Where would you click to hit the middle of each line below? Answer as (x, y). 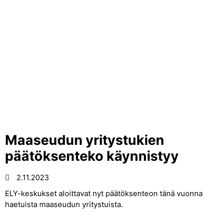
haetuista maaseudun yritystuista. (64, 204)
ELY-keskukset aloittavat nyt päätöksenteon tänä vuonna (104, 193)
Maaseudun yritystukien (85, 140)
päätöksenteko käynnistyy (92, 156)
